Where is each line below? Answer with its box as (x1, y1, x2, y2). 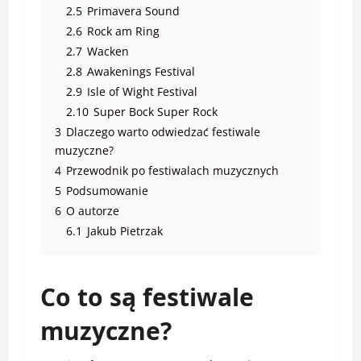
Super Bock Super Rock (93, 104, 218, 120)
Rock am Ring (87, 23, 160, 39)
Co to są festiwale (40, 280, 254, 314)
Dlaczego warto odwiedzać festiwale (66, 124, 260, 140)
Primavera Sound (87, 3, 180, 19)
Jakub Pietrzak (87, 223, 163, 239)
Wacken (87, 44, 129, 60)
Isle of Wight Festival (87, 84, 197, 100)
